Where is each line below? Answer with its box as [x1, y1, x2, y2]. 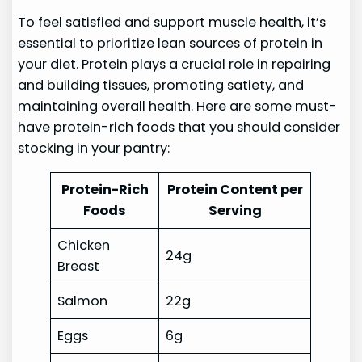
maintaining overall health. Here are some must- [18, 97, 338, 116]
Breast [57, 257, 100, 276]
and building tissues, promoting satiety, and [18, 76, 305, 95]
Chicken [57, 236, 111, 255]
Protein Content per [166, 180, 303, 200]
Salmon [57, 292, 108, 311]
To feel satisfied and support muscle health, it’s [18, 13, 326, 32]
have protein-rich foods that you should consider [18, 118, 341, 137]
